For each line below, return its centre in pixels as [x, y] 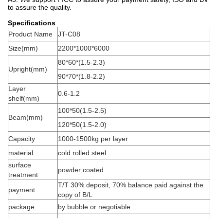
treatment [23, 175]
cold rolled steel [82, 153]
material [21, 153]
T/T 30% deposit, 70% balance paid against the [131, 185]
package [21, 207]
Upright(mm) [28, 69]
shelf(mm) [24, 98]
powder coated [81, 170]
